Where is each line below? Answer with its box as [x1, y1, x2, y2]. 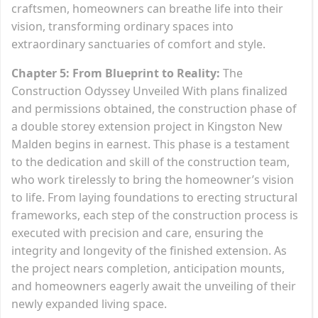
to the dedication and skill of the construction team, [11, 153, 290, 170]
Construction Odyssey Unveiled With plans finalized [11, 82, 287, 99]
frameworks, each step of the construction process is [11, 207, 298, 223]
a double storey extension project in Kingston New [11, 118, 283, 134]
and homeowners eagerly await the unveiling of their [11, 278, 296, 294]
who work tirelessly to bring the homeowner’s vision [11, 171, 294, 187]
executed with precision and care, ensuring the [11, 224, 263, 241]
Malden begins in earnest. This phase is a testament [11, 136, 290, 152]
